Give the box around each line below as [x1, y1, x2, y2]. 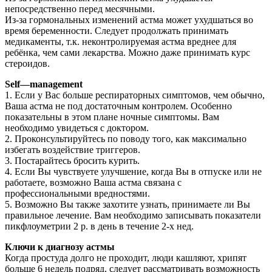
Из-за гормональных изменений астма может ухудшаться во [5, 15, 253, 25]
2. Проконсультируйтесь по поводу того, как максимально [5, 134, 246, 144]
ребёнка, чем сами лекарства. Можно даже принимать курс [5, 47, 250, 58]
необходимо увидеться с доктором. [5, 123, 149, 134]
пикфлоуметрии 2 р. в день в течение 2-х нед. [5, 221, 194, 232]
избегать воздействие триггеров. [5, 144, 140, 155]
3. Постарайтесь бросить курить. [5, 155, 140, 166]
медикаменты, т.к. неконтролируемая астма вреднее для [5, 36, 236, 47]
